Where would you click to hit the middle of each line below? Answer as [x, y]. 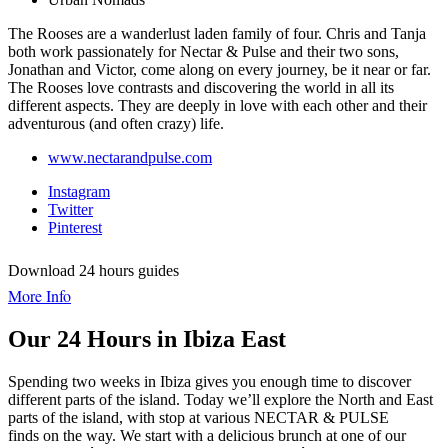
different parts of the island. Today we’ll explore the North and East [220, 399]
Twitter [70, 209]
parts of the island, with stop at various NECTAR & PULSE [198, 417]
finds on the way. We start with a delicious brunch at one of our [207, 435]
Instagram [79, 191]
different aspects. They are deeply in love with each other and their [217, 105]
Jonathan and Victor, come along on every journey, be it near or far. [219, 69]
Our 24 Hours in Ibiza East [147, 338]
